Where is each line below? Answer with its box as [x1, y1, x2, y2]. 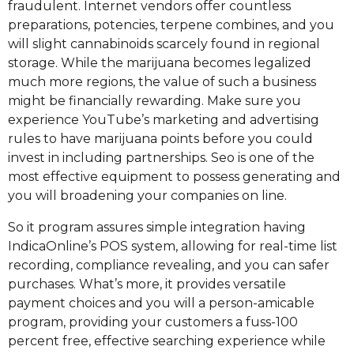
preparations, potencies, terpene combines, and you [8, 17, 334, 32]
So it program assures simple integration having [8, 220, 306, 235]
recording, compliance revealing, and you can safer [8, 258, 330, 273]
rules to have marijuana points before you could [8, 131, 313, 146]
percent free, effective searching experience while [8, 333, 326, 348]
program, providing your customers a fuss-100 [8, 314, 298, 330]
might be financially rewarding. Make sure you [8, 93, 301, 108]
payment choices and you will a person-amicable [8, 296, 314, 311]
